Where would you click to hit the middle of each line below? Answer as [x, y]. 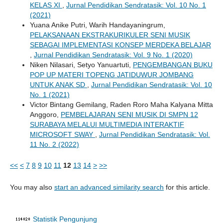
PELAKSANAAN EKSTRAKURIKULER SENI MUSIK [110, 35]
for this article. [187, 187]
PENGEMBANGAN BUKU [172, 65]
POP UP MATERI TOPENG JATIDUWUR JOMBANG [111, 75]
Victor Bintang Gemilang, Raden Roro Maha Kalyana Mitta [121, 105]
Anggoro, [45, 115]
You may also [32, 187]
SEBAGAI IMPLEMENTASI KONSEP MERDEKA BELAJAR [120, 45]
